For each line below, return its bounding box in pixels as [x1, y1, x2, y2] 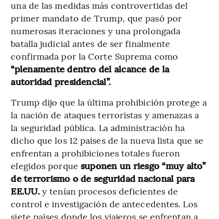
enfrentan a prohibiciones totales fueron [11, 146, 180, 159]
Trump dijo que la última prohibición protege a [11, 95, 207, 108]
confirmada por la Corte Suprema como [11, 49, 178, 62]
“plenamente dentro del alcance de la [11, 62, 170, 75]
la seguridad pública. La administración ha [11, 121, 185, 133]
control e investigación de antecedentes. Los [11, 197, 197, 210]
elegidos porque [11, 159, 81, 172]
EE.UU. [11, 184, 43, 197]
